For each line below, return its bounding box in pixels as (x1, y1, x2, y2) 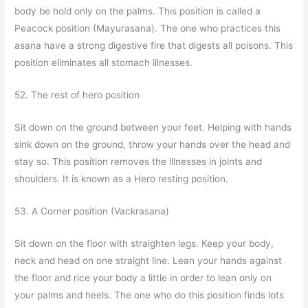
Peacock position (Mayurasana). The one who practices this (14, 23, 281, 34)
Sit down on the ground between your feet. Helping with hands (14, 121, 292, 133)
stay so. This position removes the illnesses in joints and (14, 155, 263, 167)
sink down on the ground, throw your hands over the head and (14, 138, 291, 150)
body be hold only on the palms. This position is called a (14, 5, 261, 17)
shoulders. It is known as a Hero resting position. (14, 173, 229, 184)
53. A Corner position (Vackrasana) (14, 205, 170, 217)
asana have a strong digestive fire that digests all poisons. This (14, 40, 294, 52)
